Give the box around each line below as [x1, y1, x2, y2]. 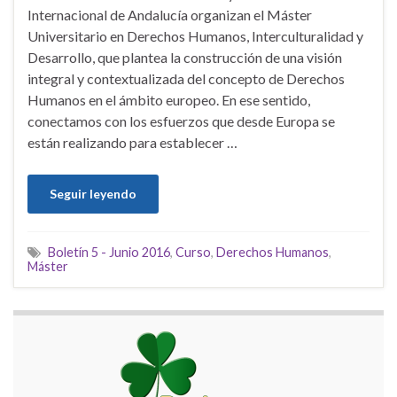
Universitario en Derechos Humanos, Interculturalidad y [27, 27, 363, 45]
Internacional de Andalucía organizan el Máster [27, 6, 312, 24]
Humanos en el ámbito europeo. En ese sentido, [27, 91, 310, 109]
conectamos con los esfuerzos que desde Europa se [27, 113, 335, 130]
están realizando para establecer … [27, 134, 237, 152]
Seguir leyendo [50, 186, 136, 202]
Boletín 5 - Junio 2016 [48, 245, 170, 261]
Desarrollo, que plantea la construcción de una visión [27, 49, 342, 66]
